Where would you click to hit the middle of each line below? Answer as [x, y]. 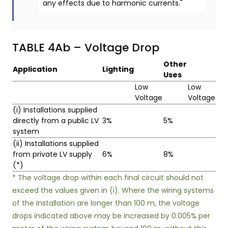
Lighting [118, 69]
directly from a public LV [56, 121]
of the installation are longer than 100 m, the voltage [106, 203]
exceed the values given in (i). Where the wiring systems [113, 190]
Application [35, 69]
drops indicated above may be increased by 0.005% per [111, 216]
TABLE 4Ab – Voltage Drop [86, 48]
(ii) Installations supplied [56, 144]
